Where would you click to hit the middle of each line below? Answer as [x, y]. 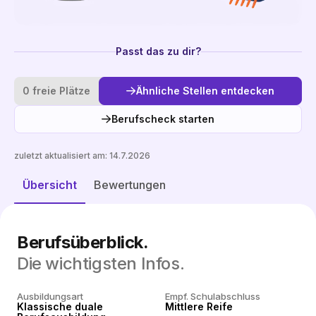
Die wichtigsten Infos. [101, 263]
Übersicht [50, 185]
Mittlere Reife [199, 306]
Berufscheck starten [163, 119]
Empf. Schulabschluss [213, 296]
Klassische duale [60, 306]
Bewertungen [130, 185]
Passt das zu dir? [158, 51]
